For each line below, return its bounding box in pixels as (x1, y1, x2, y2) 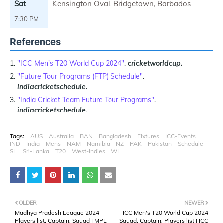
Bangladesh (99, 132, 131, 140)
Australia (49, 132, 74, 140)
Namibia (87, 139, 110, 147)
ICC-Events (165, 132, 196, 140)
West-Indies (72, 147, 105, 155)
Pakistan (148, 139, 172, 147)
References (10, 35, 61, 48)
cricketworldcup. (128, 58, 183, 68)
